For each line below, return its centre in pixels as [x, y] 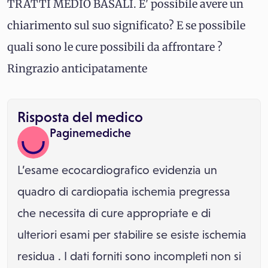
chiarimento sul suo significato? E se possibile [126, 25]
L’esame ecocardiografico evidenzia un [117, 170]
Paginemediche [90, 133]
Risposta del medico [80, 117]
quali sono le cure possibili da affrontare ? [115, 47]
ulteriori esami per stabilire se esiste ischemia [132, 234]
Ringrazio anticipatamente [77, 68]
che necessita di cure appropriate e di [114, 213]
